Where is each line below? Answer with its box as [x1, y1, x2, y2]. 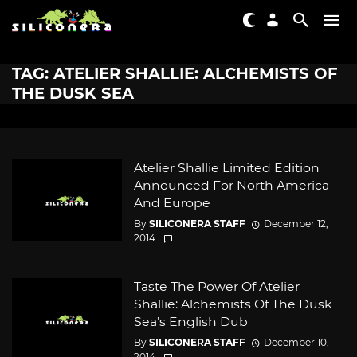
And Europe [133, 195, 210, 210]
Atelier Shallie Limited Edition [133, 160, 320, 175]
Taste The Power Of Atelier [133, 279, 300, 295]
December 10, [263, 336, 329, 349]
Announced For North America [133, 178, 329, 193]
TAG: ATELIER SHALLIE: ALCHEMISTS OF [12, 64, 338, 83]
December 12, [263, 218, 328, 230]
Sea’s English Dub [133, 314, 248, 330]
